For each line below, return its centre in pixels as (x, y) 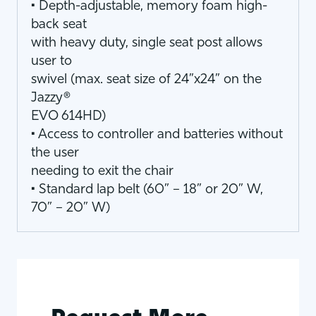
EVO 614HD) (68, 117)
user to (51, 62)
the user (55, 153)
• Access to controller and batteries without (157, 135)
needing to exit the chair (102, 172)
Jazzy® (51, 98)
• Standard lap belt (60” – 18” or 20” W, (147, 190)
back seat (59, 25)
